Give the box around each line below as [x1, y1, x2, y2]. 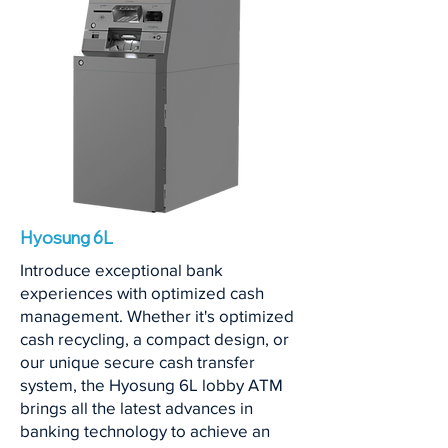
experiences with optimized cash [20, 283, 264, 302]
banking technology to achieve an [20, 421, 270, 440]
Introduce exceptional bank [20, 260, 223, 279]
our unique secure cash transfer [20, 352, 255, 371]
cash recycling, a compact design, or [20, 329, 289, 348]
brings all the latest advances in [20, 398, 253, 417]
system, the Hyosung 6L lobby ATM [20, 375, 283, 394]
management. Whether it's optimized [20, 306, 294, 325]
